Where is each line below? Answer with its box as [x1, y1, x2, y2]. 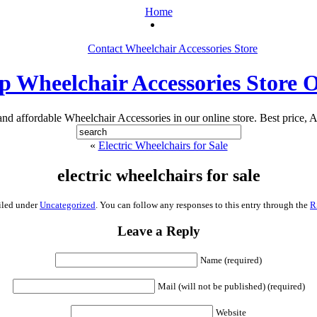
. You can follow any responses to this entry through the [96, 199, 310, 210]
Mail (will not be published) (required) [157, 281, 305, 292]
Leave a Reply [117, 224, 200, 239]
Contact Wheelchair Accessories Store [88, 42, 258, 54]
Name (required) [200, 255, 262, 266]
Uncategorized [40, 199, 96, 210]
